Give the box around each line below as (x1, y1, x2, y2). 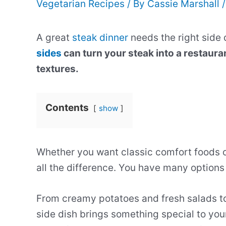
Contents (45, 102, 89, 114)
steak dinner (72, 32, 128, 43)
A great (36, 32, 72, 43)
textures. (36, 63, 79, 75)
